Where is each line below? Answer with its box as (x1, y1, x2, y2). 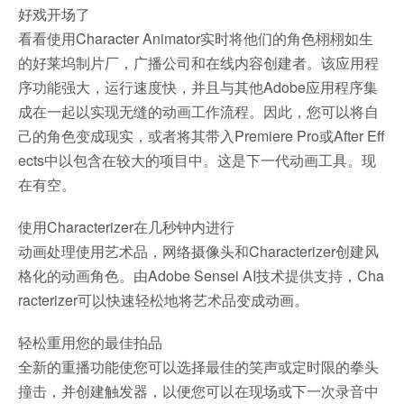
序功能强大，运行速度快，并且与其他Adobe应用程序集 (18, 77, 378, 97)
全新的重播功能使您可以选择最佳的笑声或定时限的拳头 (18, 356, 379, 377)
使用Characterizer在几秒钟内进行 (18, 216, 234, 237)
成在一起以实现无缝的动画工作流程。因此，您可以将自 (18, 101, 379, 122)
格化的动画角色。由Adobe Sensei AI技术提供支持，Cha (18, 265, 384, 286)
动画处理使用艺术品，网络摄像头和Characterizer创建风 (18, 241, 379, 262)
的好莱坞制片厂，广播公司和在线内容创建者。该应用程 (18, 52, 379, 73)
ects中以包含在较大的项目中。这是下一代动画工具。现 (18, 150, 376, 170)
